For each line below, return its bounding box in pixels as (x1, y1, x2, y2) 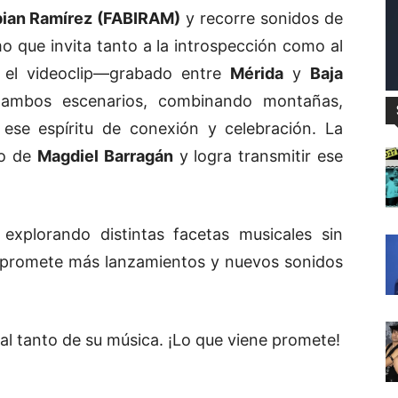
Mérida (229, 64, 283, 84)
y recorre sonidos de (180, 9, 344, 28)
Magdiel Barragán (36, 147, 173, 166)
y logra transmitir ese (172, 147, 344, 166)
